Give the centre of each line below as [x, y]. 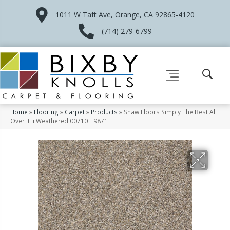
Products [104, 112]
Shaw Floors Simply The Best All [170, 112]
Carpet [75, 112]
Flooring [46, 112]
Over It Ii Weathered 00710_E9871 [59, 120]
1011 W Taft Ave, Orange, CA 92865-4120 [125, 15]
